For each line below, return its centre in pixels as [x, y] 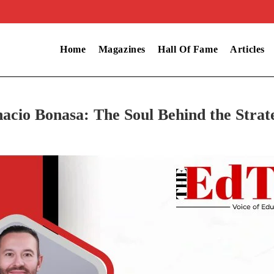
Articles [247, 49]
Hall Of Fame [188, 49]
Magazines [122, 49]
